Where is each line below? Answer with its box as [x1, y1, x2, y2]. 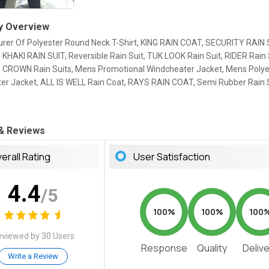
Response [141, 241, 187, 255]
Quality [197, 241, 228, 255]
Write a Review [7, 251, 58, 261]
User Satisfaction [133, 150, 211, 164]
